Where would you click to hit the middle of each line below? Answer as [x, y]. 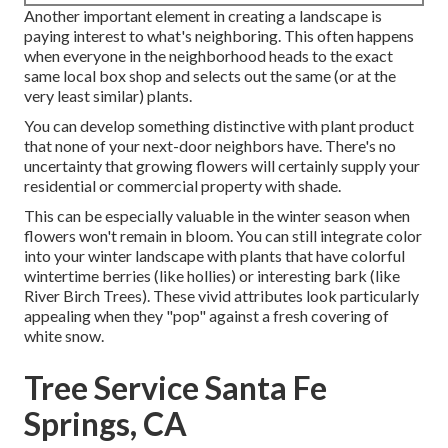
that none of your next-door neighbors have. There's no [210, 146]
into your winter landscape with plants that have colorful [214, 256]
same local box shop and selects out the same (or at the [210, 76]
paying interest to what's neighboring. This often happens [219, 36]
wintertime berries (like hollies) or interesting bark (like [212, 276]
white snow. [64, 336]
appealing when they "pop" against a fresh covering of [206, 316]
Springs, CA [105, 424]
